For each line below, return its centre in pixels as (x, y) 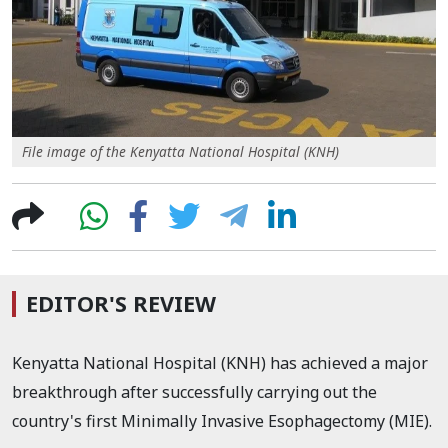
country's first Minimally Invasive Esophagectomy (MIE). (222, 420)
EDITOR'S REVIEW (121, 303)
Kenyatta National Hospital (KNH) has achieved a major (220, 362)
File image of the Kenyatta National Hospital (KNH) (180, 151)
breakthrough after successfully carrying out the (194, 391)
